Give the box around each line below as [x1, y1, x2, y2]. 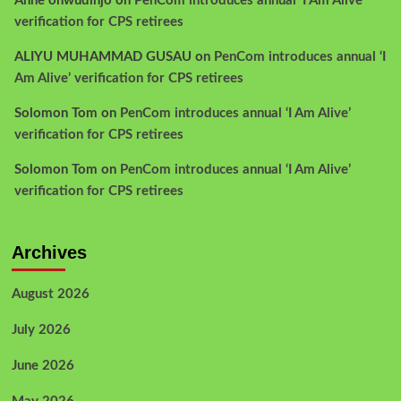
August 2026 [11, 286, 90, 301]
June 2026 [11, 358, 74, 372]
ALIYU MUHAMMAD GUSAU [13, 49, 192, 64]
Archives [11, 242, 87, 262]
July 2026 [11, 322, 71, 337]
